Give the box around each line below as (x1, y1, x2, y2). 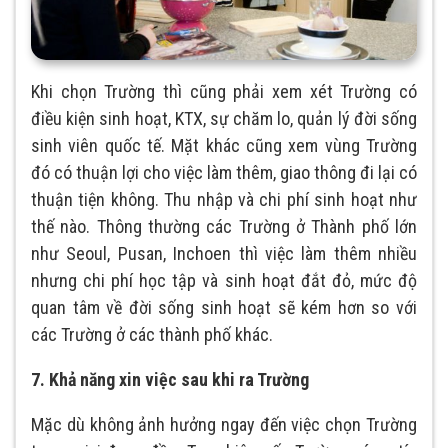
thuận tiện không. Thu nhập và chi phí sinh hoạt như (31, 189, 417, 211)
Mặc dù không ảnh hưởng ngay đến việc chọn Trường (31, 414, 417, 436)
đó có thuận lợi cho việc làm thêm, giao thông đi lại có (31, 162, 417, 184)
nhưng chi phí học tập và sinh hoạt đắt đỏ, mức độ (31, 270, 417, 292)
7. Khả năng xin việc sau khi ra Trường (31, 369, 309, 391)
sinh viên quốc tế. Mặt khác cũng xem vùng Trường (31, 135, 417, 157)
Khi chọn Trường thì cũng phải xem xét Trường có (31, 81, 417, 103)
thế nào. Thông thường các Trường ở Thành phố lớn (31, 216, 417, 238)
